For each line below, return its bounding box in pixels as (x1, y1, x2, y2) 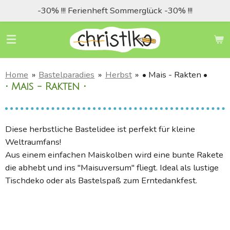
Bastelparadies (39, 68, 95, 81)
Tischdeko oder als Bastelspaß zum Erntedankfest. (5, 174, 197, 186)
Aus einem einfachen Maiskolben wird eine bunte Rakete (5, 148, 223, 161)
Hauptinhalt (5, 19, 52, 29)
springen (5, 32, 41, 42)
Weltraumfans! (5, 136, 61, 148)
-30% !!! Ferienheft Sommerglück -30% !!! (37, 5, 193, 17)
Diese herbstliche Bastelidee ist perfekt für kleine (5, 123, 195, 135)
